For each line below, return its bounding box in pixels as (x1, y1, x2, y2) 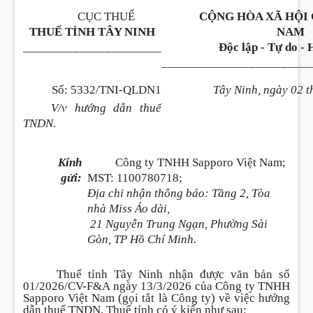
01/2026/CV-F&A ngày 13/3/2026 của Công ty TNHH (23, 279, 290, 293)
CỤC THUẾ (78, 10, 135, 24)
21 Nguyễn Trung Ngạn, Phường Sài (87, 217, 268, 231)
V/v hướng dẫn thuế (51, 101, 161, 115)
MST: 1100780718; (87, 170, 182, 184)
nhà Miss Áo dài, (87, 201, 170, 215)
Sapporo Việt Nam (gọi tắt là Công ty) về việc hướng (23, 291, 290, 305)
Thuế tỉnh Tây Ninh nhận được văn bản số (57, 268, 290, 281)
